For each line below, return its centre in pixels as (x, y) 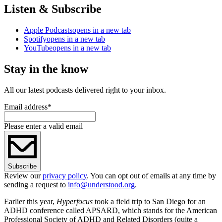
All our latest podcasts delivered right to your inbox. (85, 90)
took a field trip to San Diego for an (149, 201)
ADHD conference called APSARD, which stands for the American (111, 210)
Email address (26, 107)
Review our (23, 175)
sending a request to (36, 184)
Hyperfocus (75, 201)
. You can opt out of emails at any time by (151, 175)
